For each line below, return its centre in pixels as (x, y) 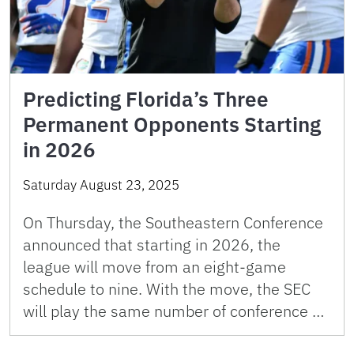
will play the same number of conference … (173, 311)
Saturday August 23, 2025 (101, 185)
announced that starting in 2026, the (152, 244)
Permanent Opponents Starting (172, 124)
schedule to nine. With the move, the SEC (167, 288)
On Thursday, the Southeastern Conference (173, 222)
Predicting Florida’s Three (146, 98)
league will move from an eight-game (154, 266)
